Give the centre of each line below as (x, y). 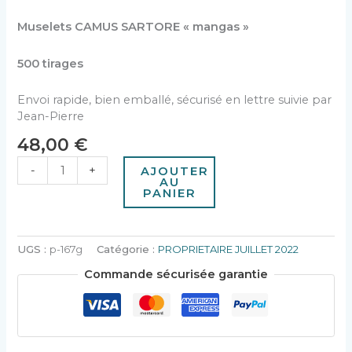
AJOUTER (175, 172)
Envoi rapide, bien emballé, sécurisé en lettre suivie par (175, 100)
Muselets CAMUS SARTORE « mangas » (135, 27)
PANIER (169, 194)
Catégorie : (128, 249)
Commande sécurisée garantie (176, 274)
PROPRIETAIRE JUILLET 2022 (229, 249)
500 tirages (51, 63)
